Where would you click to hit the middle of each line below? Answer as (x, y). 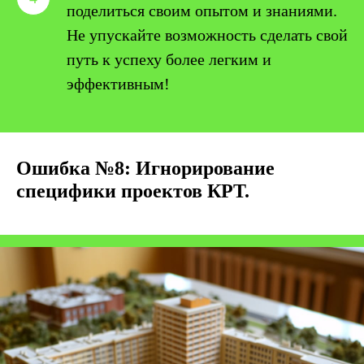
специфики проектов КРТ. (133, 191)
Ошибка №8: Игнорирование (145, 168)
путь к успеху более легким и (169, 59)
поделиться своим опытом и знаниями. (202, 11)
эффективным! (118, 84)
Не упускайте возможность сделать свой (207, 35)
